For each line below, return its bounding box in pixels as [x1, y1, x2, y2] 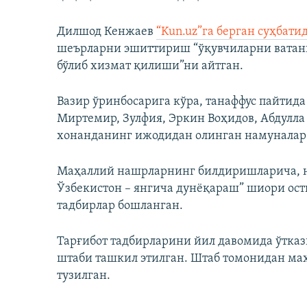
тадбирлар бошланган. [57, 199, 183, 213]
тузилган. [57, 269, 110, 283]
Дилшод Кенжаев [57, 25, 156, 39]
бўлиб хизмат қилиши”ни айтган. [57, 60, 243, 73]
